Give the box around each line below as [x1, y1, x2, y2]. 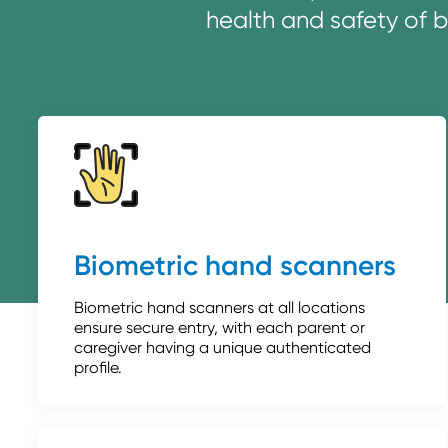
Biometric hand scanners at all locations [73, 297, 365, 317]
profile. [73, 357, 122, 377]
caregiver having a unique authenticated [73, 337, 371, 357]
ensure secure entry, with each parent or [73, 317, 365, 337]
